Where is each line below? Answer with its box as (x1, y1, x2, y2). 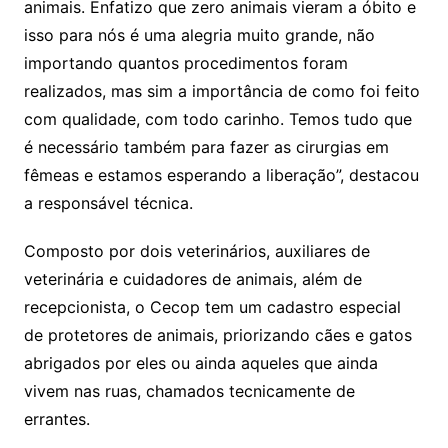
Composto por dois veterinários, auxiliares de (23, 241, 370, 261)
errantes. (23, 409, 90, 429)
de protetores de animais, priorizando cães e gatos (23, 325, 412, 345)
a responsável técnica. (23, 193, 193, 213)
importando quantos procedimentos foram (23, 53, 348, 73)
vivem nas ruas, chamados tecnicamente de (23, 381, 355, 401)
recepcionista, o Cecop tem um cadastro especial (23, 297, 401, 317)
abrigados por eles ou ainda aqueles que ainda (23, 353, 378, 373)
